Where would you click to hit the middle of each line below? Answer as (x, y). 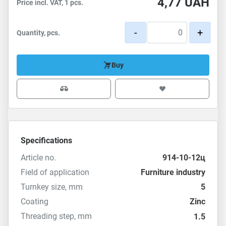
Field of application (55, 172)
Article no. (38, 158)
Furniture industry (173, 172)
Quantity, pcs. (38, 33)
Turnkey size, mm (52, 187)
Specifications (46, 140)
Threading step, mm (56, 216)
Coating (35, 202)
